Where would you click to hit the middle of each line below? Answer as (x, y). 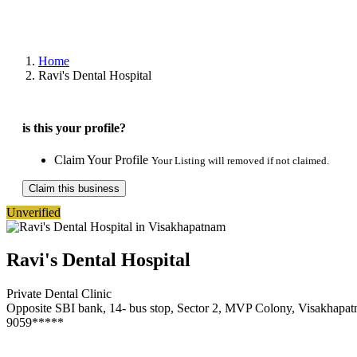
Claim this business (74, 188)
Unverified (33, 212)
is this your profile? (74, 128)
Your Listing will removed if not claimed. (240, 160)
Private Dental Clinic (59, 294)
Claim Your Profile (103, 159)
